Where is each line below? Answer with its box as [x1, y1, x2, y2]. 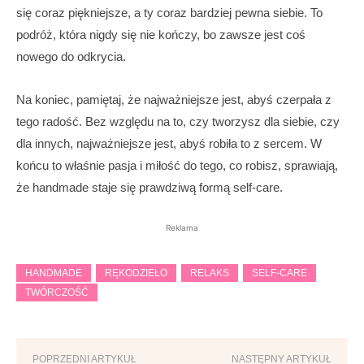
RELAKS [190, 267, 229, 279]
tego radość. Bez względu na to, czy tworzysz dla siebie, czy [16, 115, 340, 129]
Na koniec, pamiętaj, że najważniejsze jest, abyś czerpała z [16, 93, 331, 107]
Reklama [166, 223, 198, 233]
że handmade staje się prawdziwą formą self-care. [16, 180, 283, 195]
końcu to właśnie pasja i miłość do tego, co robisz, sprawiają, [16, 158, 338, 173]
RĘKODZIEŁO [105, 267, 167, 279]
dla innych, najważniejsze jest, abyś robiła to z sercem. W [16, 136, 322, 151]
